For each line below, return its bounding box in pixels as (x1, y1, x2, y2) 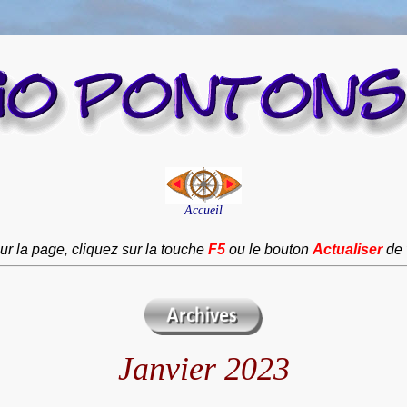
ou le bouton (224, 242, 313, 257)
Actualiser (312, 242, 382, 257)
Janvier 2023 (117, 351, 290, 387)
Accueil (184, 203, 223, 217)
